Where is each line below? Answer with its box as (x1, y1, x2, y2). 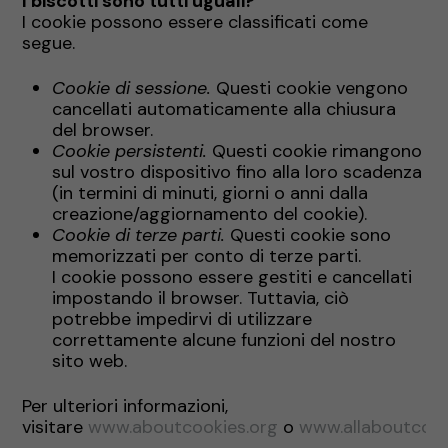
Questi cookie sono (230, 222, 392, 247)
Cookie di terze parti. (52, 222, 231, 247)
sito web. (52, 348, 128, 373)
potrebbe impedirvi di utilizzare (52, 306, 313, 331)
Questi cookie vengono (216, 75, 409, 100)
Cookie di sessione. (52, 75, 217, 100)
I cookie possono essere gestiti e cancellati (52, 264, 413, 289)
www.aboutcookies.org (88, 414, 284, 439)
